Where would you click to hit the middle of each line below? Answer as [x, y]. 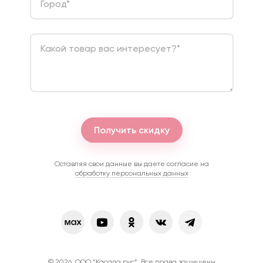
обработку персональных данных [131, 173]
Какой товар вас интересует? [108, 48]
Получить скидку [131, 130]
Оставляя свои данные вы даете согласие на [131, 164]
